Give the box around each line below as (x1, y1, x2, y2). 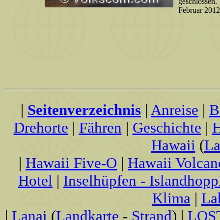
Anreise (151, 101, 198, 118)
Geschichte (132, 119, 201, 136)
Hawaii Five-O (26, 154, 117, 171)
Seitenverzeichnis (27, 101, 141, 118)
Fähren (79, 119, 122, 136)
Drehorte (13, 119, 68, 136)
